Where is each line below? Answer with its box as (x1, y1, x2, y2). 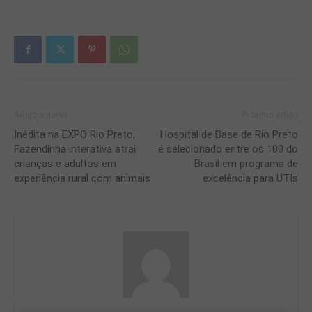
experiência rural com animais (14, 172, 150, 185)
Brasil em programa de (194, 157, 298, 171)
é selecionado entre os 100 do (158, 143, 298, 156)
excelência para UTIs (203, 172, 298, 185)
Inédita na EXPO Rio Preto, (14, 128, 135, 141)
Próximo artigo (242, 110, 298, 120)
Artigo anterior (14, 110, 68, 120)
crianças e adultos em (14, 157, 116, 171)
